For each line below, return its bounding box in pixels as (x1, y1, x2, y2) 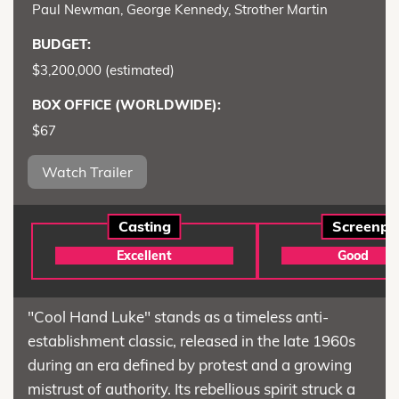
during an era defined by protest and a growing (28, 355, 352, 375)
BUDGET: (32, 36, 91, 53)
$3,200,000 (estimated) (32, 61, 175, 79)
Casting (118, 217, 171, 236)
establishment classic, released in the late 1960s (28, 331, 355, 351)
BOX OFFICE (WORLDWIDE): (32, 96, 221, 114)
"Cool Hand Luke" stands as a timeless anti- (28, 307, 329, 327)
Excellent (117, 248, 172, 265)
